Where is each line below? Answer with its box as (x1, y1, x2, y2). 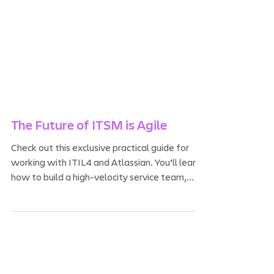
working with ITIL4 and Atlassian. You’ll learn (11, 179, 201, 191)
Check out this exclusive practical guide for (11, 165, 189, 176)
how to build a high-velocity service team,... (11, 194, 194, 206)
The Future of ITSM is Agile (11, 139, 167, 156)
